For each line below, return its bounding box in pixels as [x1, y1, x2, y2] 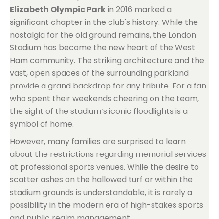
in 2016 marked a [106, 4, 172, 15]
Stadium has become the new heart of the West [10, 42, 195, 53]
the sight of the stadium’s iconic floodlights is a [10, 106, 188, 117]
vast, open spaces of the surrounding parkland [10, 67, 189, 79]
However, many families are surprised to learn [10, 136, 186, 147]
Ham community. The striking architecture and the [10, 55, 204, 66]
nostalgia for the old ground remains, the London [10, 29, 196, 41]
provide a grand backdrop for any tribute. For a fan [10, 80, 206, 91]
